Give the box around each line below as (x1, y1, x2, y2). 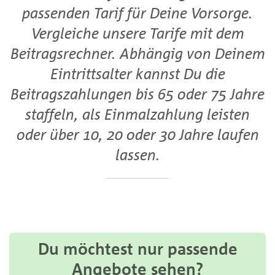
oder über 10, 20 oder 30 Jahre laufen (16, 125, 259, 143)
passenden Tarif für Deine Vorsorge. (22, 4, 253, 21)
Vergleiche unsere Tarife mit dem (31, 24, 244, 42)
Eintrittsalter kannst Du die (50, 64, 225, 82)
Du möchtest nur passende (37, 239, 238, 258)
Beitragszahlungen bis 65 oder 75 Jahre (10, 85, 265, 103)
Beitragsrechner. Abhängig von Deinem (10, 44, 265, 62)
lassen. (115, 145, 160, 163)
